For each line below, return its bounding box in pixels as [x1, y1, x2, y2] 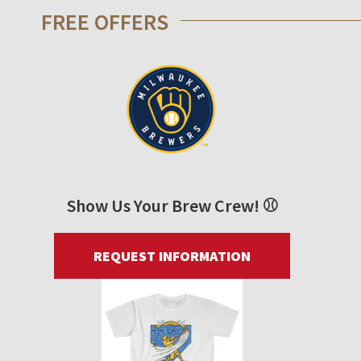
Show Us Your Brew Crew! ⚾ [66, 194, 278, 218]
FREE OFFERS [41, 6, 168, 36]
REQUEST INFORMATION [93, 247, 251, 266]
